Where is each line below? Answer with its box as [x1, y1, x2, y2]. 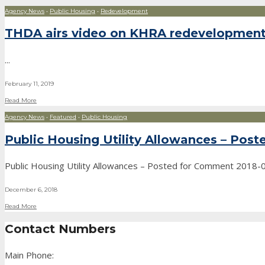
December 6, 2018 [5, 186, 57, 194]
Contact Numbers [5, 221, 116, 236]
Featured [50, 112, 76, 121]
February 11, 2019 [5, 79, 54, 88]
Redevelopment [101, 7, 148, 15]
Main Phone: [5, 249, 54, 261]
